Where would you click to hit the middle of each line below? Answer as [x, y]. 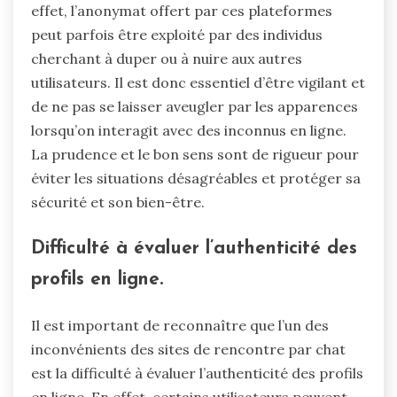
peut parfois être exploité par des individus [177, 35]
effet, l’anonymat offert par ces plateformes [182, 11]
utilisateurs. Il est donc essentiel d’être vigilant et [198, 83]
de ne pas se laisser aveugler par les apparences [195, 107]
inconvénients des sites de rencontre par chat [188, 349]
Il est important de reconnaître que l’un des [180, 325]
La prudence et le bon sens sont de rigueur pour [195, 155]
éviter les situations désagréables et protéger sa [196, 179]
